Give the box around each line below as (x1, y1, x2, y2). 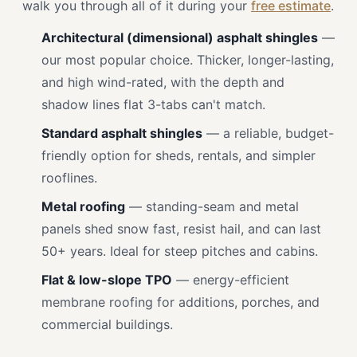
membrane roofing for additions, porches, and (41, 294, 320, 310)
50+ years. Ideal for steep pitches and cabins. (41, 243, 318, 259)
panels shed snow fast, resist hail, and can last (41, 221, 321, 237)
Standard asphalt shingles (41, 125, 202, 141)
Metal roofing (41, 198, 125, 214)
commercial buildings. (41, 316, 173, 332)
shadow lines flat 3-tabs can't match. (41, 96, 265, 112)
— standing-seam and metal (125, 198, 299, 214)
